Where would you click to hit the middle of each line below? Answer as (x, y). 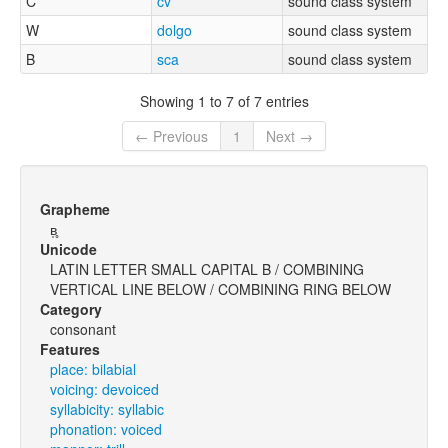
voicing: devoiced (104, 389)
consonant (83, 329)
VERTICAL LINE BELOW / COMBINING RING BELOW (220, 289)
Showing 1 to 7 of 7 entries (224, 100)
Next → (289, 136)
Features (70, 349)
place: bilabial (93, 369)
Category (71, 309)
